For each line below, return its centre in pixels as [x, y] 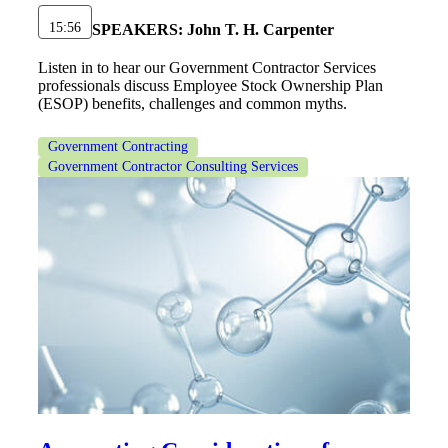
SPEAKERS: [137, 29]
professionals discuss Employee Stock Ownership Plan [210, 85]
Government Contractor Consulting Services [173, 166]
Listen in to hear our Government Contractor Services [207, 67]
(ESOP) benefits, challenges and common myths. [192, 103]
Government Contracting [118, 146]
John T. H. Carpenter [258, 29]
